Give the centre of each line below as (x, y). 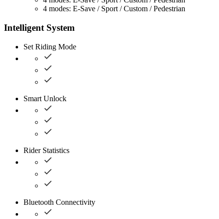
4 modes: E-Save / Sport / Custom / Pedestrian (114, 9)
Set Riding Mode (50, 46)
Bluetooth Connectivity (59, 202)
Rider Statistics (46, 150)
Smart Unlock (45, 98)
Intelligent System (39, 28)
